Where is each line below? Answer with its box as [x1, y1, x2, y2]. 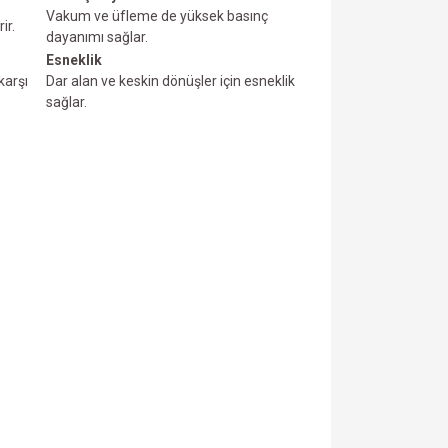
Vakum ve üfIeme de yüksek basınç [46, 8, 268, 25]
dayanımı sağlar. [46, 29, 148, 46]
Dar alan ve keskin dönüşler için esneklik [46, 73, 295, 90]
